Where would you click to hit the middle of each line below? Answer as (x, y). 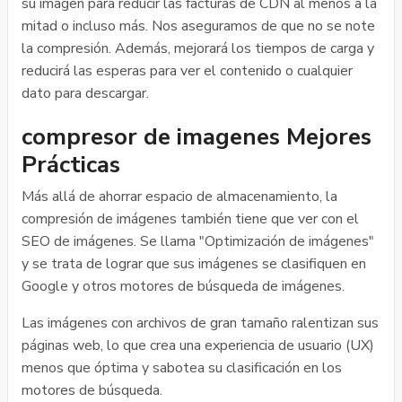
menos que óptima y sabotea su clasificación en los (182, 368)
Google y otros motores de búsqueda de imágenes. (183, 286)
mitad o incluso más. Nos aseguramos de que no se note (198, 26)
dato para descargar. (85, 93)
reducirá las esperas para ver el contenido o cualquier (187, 71)
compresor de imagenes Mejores (197, 137)
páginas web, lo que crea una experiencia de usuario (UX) (198, 345)
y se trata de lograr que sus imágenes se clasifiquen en (194, 264)
